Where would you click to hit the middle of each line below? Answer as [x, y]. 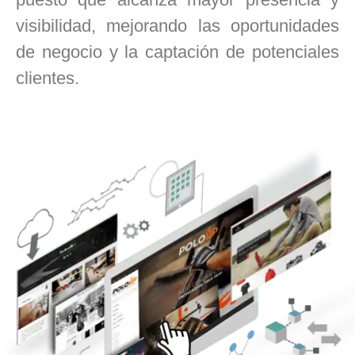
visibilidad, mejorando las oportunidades [177, 26]
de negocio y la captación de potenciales [177, 52]
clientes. [48, 78]
